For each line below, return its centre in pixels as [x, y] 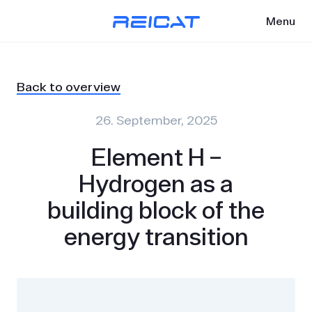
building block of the [156, 210]
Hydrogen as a [156, 184]
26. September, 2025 [156, 120]
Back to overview [69, 87]
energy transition [156, 236]
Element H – [156, 157]
